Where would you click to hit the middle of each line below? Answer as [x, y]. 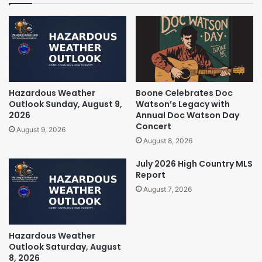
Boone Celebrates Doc [184, 93]
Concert [154, 127]
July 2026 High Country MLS [194, 164]
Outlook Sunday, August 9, [65, 104]
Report [151, 175]
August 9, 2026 [41, 130]
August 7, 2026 [168, 189]
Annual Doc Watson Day [187, 116]
